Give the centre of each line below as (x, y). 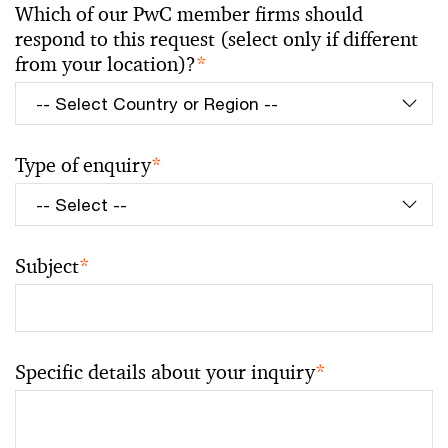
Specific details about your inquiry (165, 372)
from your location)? (105, 64)
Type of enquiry (83, 165)
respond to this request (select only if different (216, 39)
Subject (47, 266)
